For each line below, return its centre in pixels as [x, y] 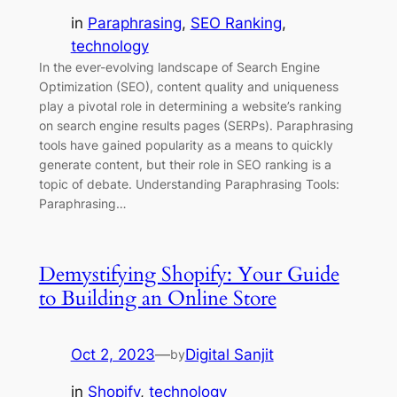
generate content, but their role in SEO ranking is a [185, 165]
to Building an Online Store [157, 299]
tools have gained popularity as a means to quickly [186, 145]
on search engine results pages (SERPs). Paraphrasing [196, 126]
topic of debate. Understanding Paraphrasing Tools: [189, 184]
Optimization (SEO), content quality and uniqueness [188, 87]
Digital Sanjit [229, 354]
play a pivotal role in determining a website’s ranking [190, 106]
